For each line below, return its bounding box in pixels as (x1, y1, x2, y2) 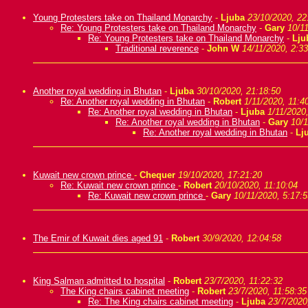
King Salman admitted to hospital (33, 276, 165, 286)
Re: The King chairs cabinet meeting (88, 296, 233, 307)
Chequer (140, 170, 175, 180)
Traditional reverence (115, 43, 199, 54)
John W (207, 43, 239, 54)
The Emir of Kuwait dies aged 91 (33, 233, 163, 243)
